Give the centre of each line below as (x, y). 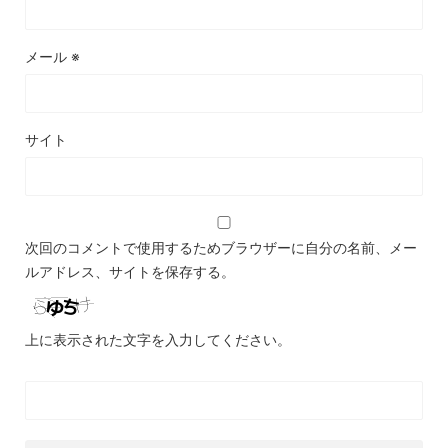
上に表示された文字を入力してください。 (158, 340)
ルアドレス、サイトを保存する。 (130, 272)
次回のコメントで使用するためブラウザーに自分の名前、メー (221, 248)
